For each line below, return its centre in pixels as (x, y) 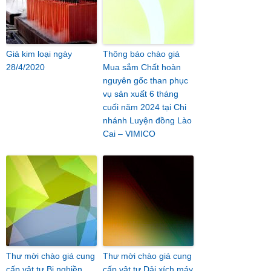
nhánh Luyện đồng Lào (147, 120)
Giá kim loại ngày (39, 54)
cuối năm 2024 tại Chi (145, 107)
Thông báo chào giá (141, 54)
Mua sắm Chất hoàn (142, 67)
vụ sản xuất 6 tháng (141, 94)
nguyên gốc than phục (145, 80)
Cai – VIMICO (129, 134)
